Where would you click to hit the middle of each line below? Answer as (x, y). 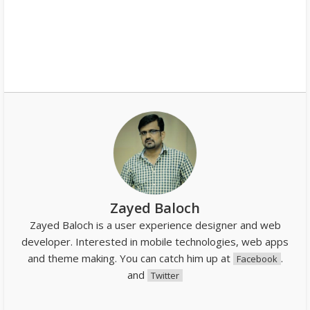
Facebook (257, 258)
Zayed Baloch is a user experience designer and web (155, 225)
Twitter (165, 275)
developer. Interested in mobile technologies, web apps (155, 241)
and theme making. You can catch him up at (130, 258)
